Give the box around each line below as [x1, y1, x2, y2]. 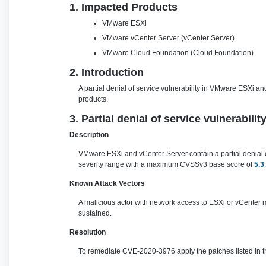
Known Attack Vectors [69, 179, 145, 188]
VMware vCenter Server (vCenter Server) [102, 34, 236, 42]
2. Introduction [69, 66, 144, 78]
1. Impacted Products [69, 1, 178, 13]
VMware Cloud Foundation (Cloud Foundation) [102, 49, 255, 57]
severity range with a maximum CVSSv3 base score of [78, 160, 254, 169]
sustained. [78, 209, 112, 217]
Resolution [69, 228, 106, 236]
